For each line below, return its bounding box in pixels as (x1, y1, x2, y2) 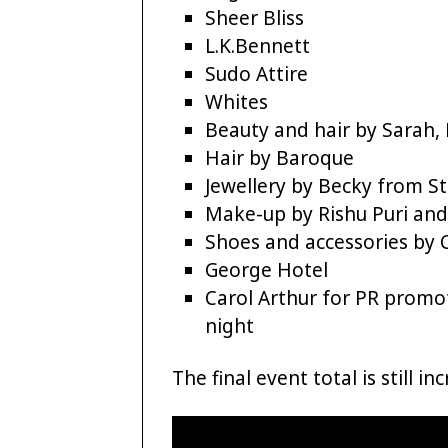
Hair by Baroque (205, 144, 355, 171)
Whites (205, 88, 269, 115)
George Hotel (205, 256, 329, 283)
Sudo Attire (205, 60, 309, 87)
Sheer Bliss (205, 4, 305, 31)
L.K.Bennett (205, 32, 311, 59)
